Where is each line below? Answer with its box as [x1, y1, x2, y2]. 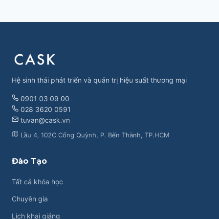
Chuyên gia [12, 195, 48, 203]
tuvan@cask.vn [19, 116, 70, 124]
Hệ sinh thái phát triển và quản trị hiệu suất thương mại [12, 76, 187, 84]
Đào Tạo [12, 156, 47, 166]
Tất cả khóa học [12, 177, 63, 186]
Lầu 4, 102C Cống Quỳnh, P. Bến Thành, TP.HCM [19, 131, 170, 139]
